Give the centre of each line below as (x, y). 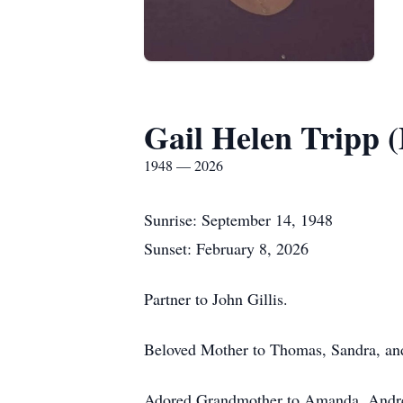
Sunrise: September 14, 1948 (238, 219)
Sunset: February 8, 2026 (226, 248)
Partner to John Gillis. (216, 299)
